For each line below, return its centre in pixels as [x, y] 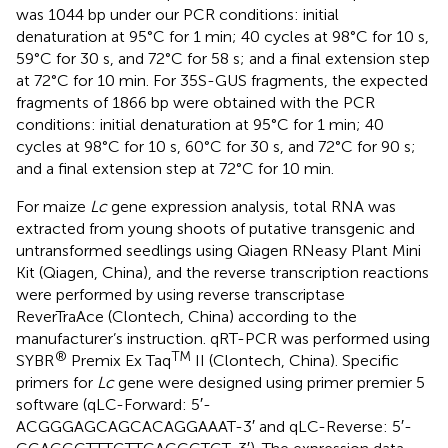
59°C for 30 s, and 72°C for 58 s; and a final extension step [223, 59]
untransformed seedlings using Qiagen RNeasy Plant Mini [218, 251]
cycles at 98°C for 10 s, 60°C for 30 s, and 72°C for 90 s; [216, 147]
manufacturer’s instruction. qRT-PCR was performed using [223, 339]
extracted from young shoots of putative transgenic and [215, 229]
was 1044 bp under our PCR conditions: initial [177, 15]
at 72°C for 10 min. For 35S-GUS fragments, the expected [222, 81]
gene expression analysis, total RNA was [251, 207]
